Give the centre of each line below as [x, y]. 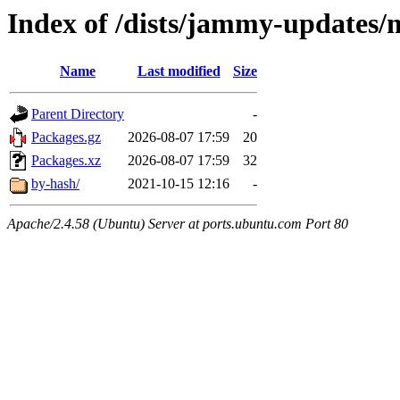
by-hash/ [55, 184]
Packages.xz [66, 161]
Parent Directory [78, 114]
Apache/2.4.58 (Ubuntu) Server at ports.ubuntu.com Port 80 [178, 224]
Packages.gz [66, 137]
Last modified [179, 71]
